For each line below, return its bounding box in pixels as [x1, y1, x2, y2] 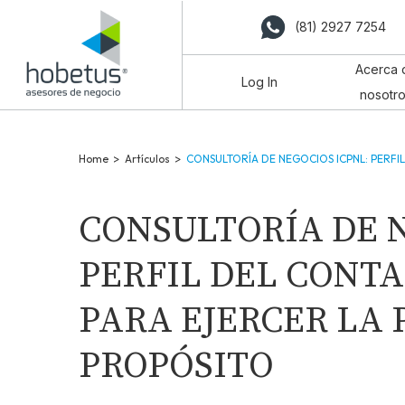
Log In [240, 74, 278, 89]
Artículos [125, 152, 170, 165]
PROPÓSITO [79, 344, 274, 389]
